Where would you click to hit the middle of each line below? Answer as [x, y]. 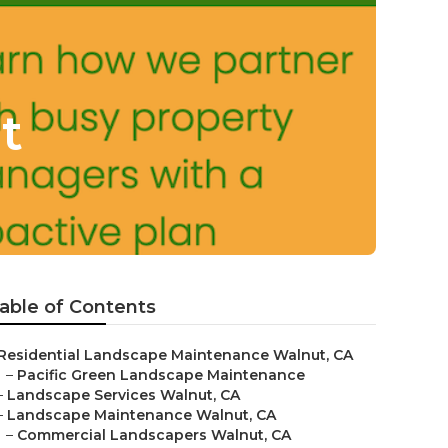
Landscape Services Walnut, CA [123, 395]
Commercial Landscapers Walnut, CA [154, 435]
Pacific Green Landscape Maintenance [161, 375]
